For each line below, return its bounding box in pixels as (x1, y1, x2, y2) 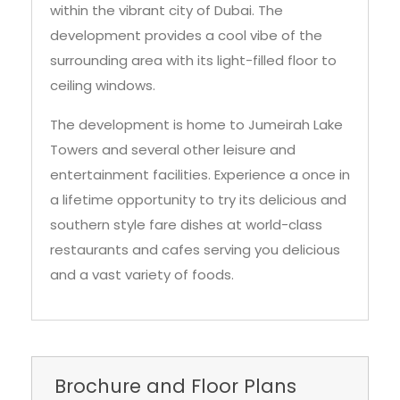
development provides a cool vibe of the (50, 26, 322, 46)
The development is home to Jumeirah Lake (50, 115, 343, 135)
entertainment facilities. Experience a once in (50, 165, 350, 185)
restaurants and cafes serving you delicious (50, 240, 340, 260)
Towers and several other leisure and (50, 140, 296, 160)
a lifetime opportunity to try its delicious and (50, 190, 346, 210)
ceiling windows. (50, 76, 155, 96)
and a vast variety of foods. (50, 265, 234, 285)
